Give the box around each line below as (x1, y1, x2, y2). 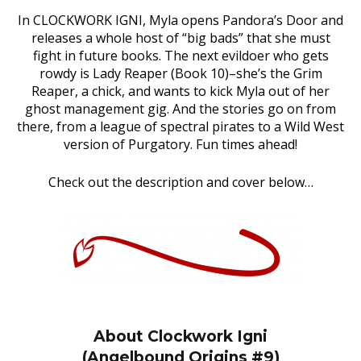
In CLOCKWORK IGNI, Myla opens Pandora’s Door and (18, 11, 343, 29)
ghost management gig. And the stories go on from (25, 100, 336, 118)
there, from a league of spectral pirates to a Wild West (17, 118, 344, 135)
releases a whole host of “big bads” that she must (31, 29, 330, 47)
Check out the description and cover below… (48, 173, 313, 191)
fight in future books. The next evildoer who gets (32, 47, 329, 64)
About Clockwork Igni (93, 327, 268, 346)
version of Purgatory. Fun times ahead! (64, 135, 297, 153)
